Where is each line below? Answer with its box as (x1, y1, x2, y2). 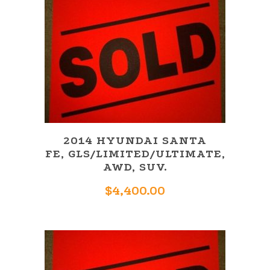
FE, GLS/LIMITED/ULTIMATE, (45, 146, 225, 160)
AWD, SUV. (102, 160, 168, 174)
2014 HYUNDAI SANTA (63, 133, 207, 147)
